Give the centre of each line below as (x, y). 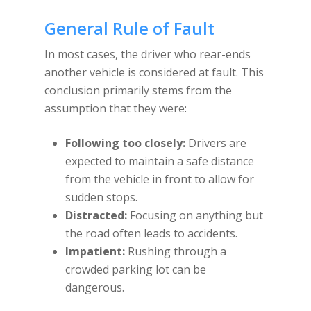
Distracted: (96, 215)
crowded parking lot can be (136, 269)
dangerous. (95, 287)
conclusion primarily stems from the (138, 90)
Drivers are (216, 143)
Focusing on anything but (195, 215)
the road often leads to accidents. (151, 233)
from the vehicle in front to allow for (160, 179)
